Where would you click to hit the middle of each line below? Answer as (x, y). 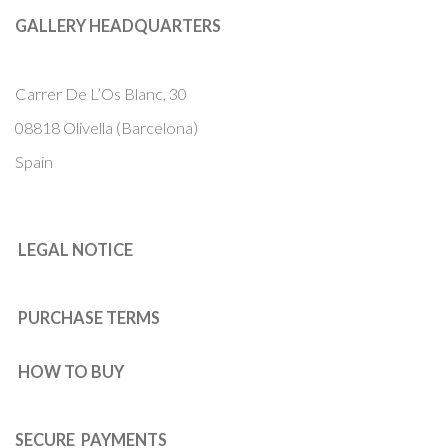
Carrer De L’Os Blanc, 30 (105, 94)
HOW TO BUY (71, 372)
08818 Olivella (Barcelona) (106, 128)
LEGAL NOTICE (75, 250)
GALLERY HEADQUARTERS (118, 26)
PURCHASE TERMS (89, 318)
